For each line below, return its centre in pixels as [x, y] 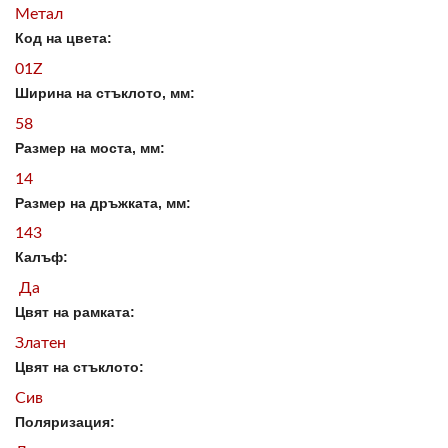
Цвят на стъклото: [79, 366]
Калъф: [41, 257]
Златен [40, 342]
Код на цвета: [63, 38]
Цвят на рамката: [75, 312]
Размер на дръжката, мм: [103, 202]
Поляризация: [65, 421]
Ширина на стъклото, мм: [105, 93]
